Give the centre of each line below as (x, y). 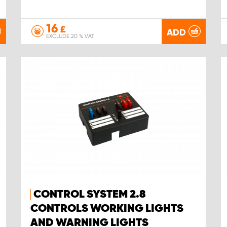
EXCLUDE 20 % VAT (70, 36)
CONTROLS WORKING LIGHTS (107, 209)
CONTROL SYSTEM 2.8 (89, 195)
